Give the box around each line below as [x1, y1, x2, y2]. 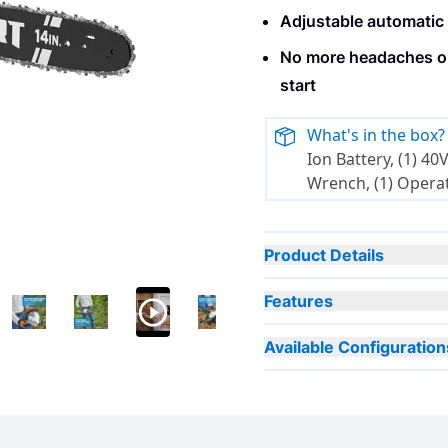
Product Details [264, 245, 384, 266]
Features [264, 291, 333, 312]
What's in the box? [307, 124, 446, 147]
